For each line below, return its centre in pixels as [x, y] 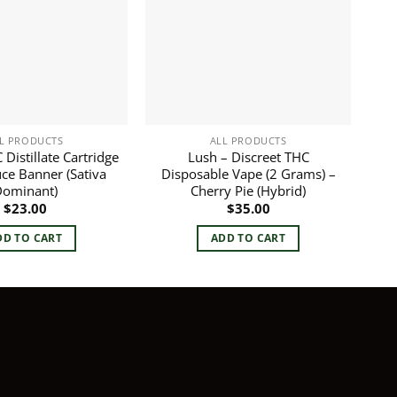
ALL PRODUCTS [248, 141]
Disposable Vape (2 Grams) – [248, 173]
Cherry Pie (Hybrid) [248, 190]
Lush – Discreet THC [248, 156]
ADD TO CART [248, 238]
